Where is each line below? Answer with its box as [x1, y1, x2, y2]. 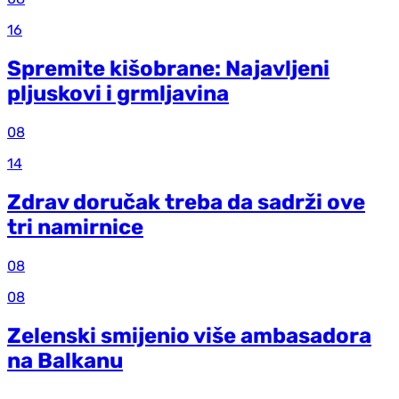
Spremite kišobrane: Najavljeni [7, 56, 330, 82]
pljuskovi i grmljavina [7, 81, 229, 107]
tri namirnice [7, 215, 143, 240]
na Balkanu [7, 347, 123, 373]
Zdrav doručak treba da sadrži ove [7, 190, 365, 216]
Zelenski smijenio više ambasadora [7, 322, 371, 348]
